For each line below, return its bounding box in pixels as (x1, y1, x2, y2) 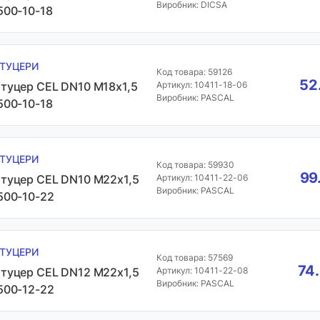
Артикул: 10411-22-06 (156, 172, 248, 183)
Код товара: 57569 (156, 252, 233, 263)
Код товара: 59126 (156, 66, 232, 77)
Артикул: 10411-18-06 (156, 79, 247, 90)
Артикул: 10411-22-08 (156, 265, 248, 276)
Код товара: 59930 (156, 159, 234, 170)
